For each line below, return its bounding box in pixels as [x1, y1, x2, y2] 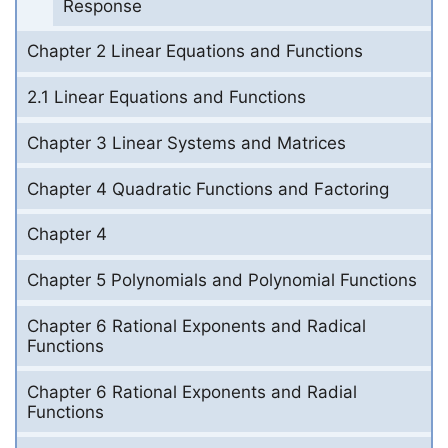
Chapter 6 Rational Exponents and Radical [27, 315, 366, 336]
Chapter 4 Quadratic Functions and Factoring [27, 178, 389, 199]
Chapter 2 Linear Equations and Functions [27, 41, 363, 62]
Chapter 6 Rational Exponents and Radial [27, 381, 357, 402]
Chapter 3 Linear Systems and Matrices [27, 132, 346, 153]
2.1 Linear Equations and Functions [27, 87, 306, 108]
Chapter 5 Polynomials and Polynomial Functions [27, 270, 417, 291]
